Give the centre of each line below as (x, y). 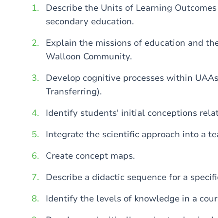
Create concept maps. (90, 156)
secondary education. (90, 21)
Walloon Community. (89, 56)
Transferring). (74, 91)
